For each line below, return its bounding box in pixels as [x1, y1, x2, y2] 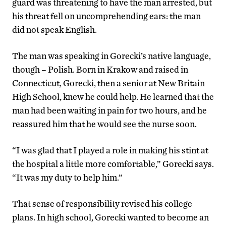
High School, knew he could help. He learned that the [12, 91, 214, 102]
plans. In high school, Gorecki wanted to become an [12, 212, 209, 223]
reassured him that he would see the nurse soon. [12, 119, 197, 130]
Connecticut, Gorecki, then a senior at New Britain [12, 78, 205, 89]
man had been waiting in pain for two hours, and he [12, 105, 207, 116]
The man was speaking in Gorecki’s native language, [12, 50, 211, 62]
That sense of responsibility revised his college [12, 198, 192, 209]
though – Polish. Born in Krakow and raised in [12, 64, 188, 75]
